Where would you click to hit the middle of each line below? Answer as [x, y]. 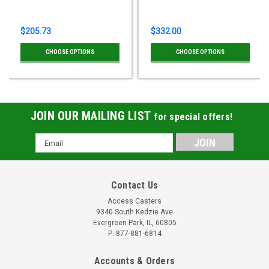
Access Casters [134, 201]
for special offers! [193, 117]
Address [52, 152]
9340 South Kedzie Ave [134, 212]
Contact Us [134, 186]
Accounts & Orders [134, 261]
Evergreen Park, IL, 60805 [134, 223]
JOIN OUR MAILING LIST [92, 116]
